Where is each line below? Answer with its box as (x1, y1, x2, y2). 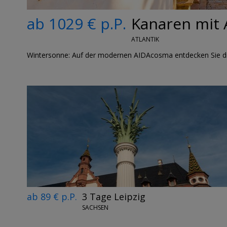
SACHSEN (82, 203, 108, 212)
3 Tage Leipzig (82, 190, 145, 203)
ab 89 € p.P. (26, 190, 77, 203)
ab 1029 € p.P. (26, 13, 126, 34)
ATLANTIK (131, 34, 159, 44)
